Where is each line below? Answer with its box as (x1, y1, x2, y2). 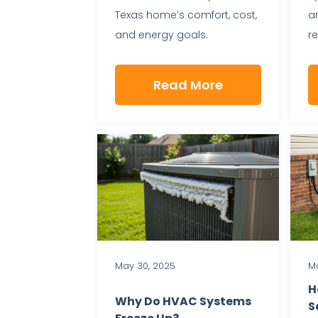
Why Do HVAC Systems (115, 293, 251, 310)
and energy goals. (115, 28, 208, 43)
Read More (153, 75, 223, 94)
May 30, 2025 (115, 258, 175, 273)
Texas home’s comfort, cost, (115, 8, 257, 23)
